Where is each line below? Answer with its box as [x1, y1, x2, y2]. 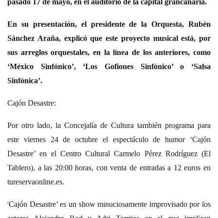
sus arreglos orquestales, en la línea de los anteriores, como [7, 48, 211, 56]
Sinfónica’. [7, 76, 42, 85]
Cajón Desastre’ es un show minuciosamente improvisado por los [9, 200, 211, 208]
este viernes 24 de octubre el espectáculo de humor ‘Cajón [7, 135, 211, 144]
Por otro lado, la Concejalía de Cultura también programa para [7, 121, 211, 129]
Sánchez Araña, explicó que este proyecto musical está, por [7, 34, 211, 42]
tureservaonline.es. [7, 177, 64, 186]
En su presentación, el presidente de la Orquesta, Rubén [7, 19, 211, 28]
